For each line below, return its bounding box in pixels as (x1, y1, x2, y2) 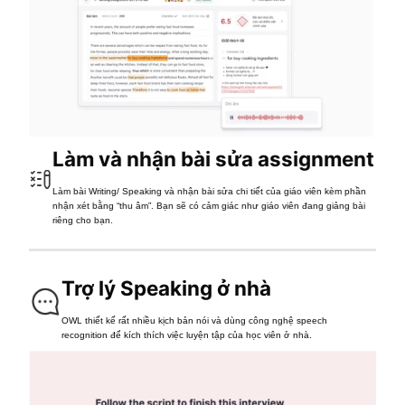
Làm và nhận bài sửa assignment (52, 146, 375, 171)
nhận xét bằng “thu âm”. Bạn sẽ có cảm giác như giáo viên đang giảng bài (52, 200, 366, 211)
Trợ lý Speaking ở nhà (61, 275, 272, 300)
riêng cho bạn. (52, 214, 114, 225)
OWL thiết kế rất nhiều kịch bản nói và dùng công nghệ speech (61, 315, 328, 325)
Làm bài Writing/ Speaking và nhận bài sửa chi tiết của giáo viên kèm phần (52, 185, 367, 196)
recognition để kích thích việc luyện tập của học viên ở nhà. (61, 329, 313, 340)
